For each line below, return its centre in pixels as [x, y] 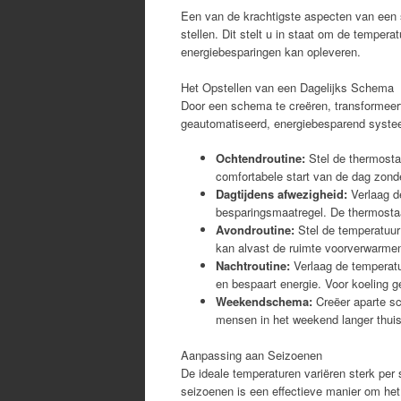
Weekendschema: [264, 301]
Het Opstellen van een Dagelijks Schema [287, 87]
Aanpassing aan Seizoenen [252, 355]
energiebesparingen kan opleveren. [271, 51]
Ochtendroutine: [260, 158]
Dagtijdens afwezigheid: [282, 194]
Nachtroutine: [253, 265]
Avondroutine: [255, 230]
